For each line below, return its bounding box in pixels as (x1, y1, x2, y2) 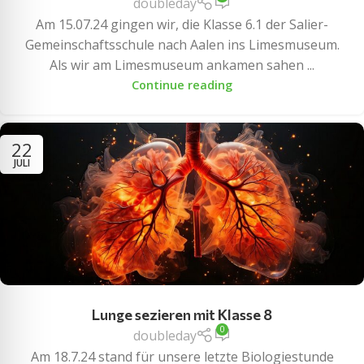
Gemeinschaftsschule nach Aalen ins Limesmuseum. (24, 36, 340, 54)
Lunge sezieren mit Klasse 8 (92, 305, 272, 324)
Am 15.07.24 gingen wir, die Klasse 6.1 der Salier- (36, 15, 328, 34)
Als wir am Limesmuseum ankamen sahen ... (50, 56, 314, 75)
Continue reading (132, 77, 232, 93)
